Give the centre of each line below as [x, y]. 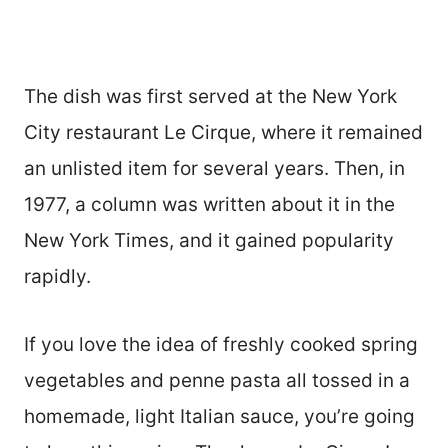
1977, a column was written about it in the [209, 205]
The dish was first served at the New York [210, 97]
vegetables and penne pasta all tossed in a [217, 381]
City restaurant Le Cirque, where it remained [223, 133]
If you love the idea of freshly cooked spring [221, 345]
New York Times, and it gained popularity [209, 241]
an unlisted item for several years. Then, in [214, 169]
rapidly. [57, 277]
